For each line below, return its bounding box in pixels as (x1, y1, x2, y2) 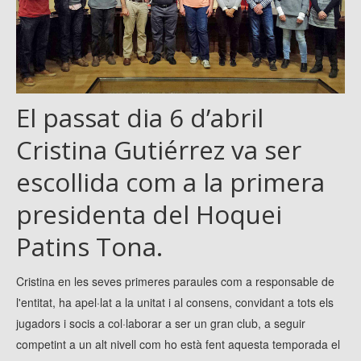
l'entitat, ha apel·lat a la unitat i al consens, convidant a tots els (16, 294, 334, 311)
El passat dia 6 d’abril (16, 100, 263, 135)
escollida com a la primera (16, 164, 325, 200)
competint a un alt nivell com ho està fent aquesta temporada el (16, 336, 340, 353)
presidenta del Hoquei (16, 197, 282, 232)
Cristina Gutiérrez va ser (16, 132, 301, 168)
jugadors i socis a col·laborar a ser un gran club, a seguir (16, 315, 305, 332)
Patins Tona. (16, 229, 163, 264)
